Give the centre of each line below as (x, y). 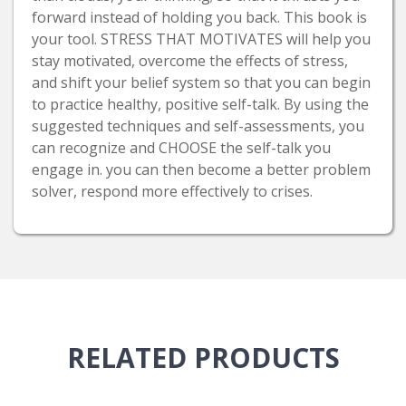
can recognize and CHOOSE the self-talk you (181, 148)
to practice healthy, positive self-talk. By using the (200, 105)
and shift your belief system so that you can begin (201, 83)
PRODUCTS (266, 358)
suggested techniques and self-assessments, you (198, 126)
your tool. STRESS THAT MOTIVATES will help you (201, 39)
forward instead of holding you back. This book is (199, 18)
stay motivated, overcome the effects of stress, (190, 61)
